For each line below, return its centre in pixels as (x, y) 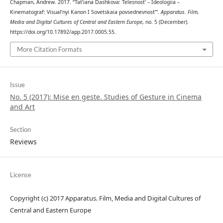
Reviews (23, 142)
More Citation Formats (49, 50)
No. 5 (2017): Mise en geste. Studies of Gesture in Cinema (106, 97)
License (20, 175)
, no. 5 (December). (165, 22)
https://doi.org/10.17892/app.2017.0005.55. (63, 32)
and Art (22, 107)
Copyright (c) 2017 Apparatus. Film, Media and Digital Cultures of (105, 198)
